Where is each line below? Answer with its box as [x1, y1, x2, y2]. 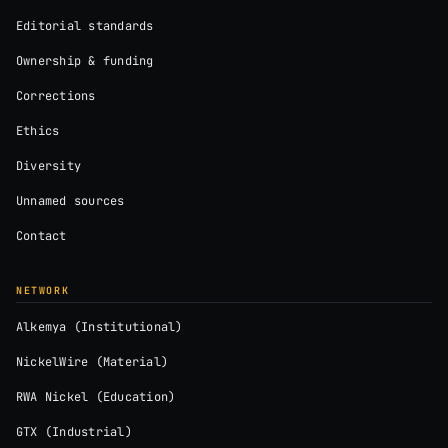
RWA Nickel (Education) [16, 389, 176, 406]
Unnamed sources [16, 193, 125, 210]
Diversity [16, 158, 82, 175]
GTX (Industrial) [16, 424, 132, 441]
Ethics [16, 123, 60, 140]
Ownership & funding [16, 53, 154, 70]
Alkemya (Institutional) [16, 319, 183, 336]
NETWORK [16, 284, 70, 298]
